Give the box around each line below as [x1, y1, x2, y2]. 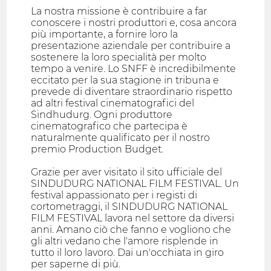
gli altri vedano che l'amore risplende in [31, 235, 219, 247]
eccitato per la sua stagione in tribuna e [31, 74, 220, 87]
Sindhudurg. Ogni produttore [31, 109, 173, 121]
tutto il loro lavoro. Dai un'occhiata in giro [31, 247, 224, 259]
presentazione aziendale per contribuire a [31, 40, 231, 52]
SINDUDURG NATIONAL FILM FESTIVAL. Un [31, 178, 240, 190]
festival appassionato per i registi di [31, 189, 198, 201]
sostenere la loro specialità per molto [31, 51, 207, 64]
